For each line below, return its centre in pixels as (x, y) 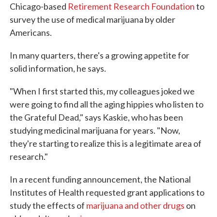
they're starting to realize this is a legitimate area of (106, 143)
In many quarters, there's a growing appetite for (100, 55)
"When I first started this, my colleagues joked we (102, 91)
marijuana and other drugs (135, 205)
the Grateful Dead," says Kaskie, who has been (96, 117)
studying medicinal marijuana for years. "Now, (95, 130)
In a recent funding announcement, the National (100, 179)
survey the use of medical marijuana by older (93, 19)
